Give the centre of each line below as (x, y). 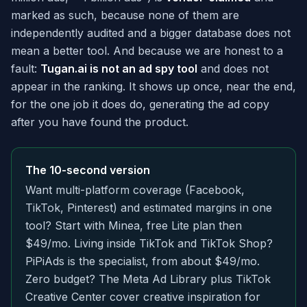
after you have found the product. (100, 122)
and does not (233, 69)
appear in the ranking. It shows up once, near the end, (153, 87)
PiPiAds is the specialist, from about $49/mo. (143, 261)
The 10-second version (88, 170)
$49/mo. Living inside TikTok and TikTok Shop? (149, 244)
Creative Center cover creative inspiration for (143, 297)
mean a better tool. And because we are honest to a (147, 51)
